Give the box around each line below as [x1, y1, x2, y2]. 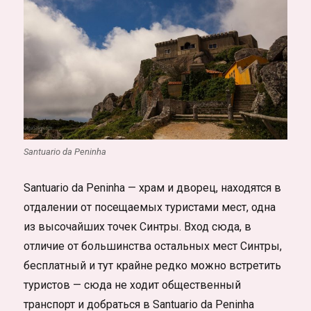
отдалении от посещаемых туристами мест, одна [24, 201, 276, 215]
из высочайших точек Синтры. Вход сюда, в [24, 220, 252, 234]
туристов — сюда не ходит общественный [24, 278, 242, 292]
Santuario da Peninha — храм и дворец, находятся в [24, 181, 282, 195]
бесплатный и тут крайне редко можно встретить [24, 259, 282, 273]
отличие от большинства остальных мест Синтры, [24, 239, 283, 253]
